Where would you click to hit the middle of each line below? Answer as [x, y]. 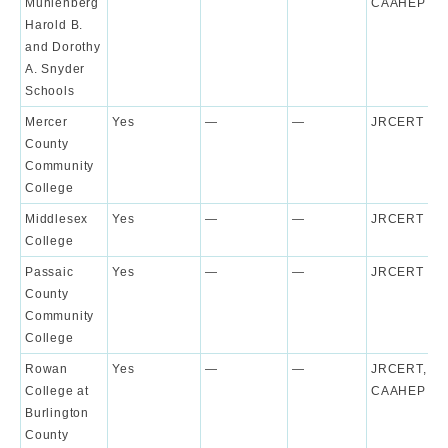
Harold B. [54, 25]
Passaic [49, 272]
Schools [50, 91]
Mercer [46, 122]
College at [57, 391]
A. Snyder [55, 69]
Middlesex [57, 219]
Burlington [57, 413]
